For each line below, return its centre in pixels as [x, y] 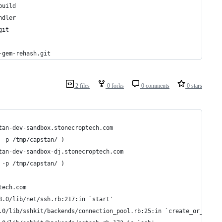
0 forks [115, 86]
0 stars [194, 86]
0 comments [155, 86]
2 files [82, 86]
